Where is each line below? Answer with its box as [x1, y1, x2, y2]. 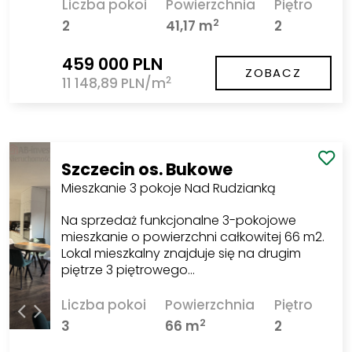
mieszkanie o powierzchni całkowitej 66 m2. [61, 227, 325, 246]
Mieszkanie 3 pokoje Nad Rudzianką [61, 178, 277, 197]
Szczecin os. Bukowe [61, 157, 233, 181]
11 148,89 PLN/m [61, 74, 166, 93]
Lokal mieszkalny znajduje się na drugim [61, 244, 302, 262]
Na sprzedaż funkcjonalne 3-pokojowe [61, 211, 297, 229]
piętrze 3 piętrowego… [61, 260, 196, 279]
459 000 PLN [61, 53, 163, 76]
